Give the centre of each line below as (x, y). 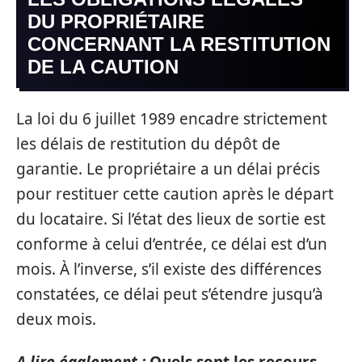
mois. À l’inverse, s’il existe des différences (169, 269)
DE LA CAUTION (103, 67)
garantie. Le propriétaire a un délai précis (168, 168)
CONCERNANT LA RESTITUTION (179, 44)
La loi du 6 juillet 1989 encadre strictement (172, 118)
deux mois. (56, 319)
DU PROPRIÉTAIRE (116, 21)
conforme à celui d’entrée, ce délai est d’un (172, 244)
